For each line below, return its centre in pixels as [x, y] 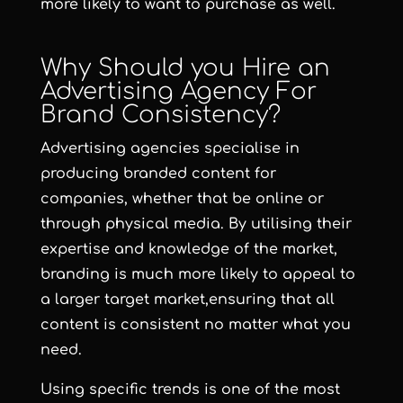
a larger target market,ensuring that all [187, 300]
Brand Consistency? [160, 115]
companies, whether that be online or [182, 199]
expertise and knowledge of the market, [188, 249]
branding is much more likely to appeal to [197, 274]
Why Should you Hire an [185, 68]
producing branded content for [158, 174]
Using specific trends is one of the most [190, 390]
